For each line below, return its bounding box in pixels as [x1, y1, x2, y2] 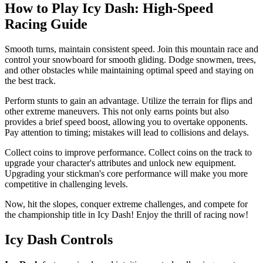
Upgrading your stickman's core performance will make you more [5, 168, 248, 179]
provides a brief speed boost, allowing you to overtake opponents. [5, 117, 248, 127]
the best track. [5, 76, 56, 86]
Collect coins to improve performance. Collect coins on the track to [5, 147, 252, 158]
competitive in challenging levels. [5, 179, 128, 190]
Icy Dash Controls [5, 232, 113, 248]
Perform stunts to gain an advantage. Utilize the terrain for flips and [5, 96, 252, 106]
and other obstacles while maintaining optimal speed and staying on [5, 65, 254, 76]
